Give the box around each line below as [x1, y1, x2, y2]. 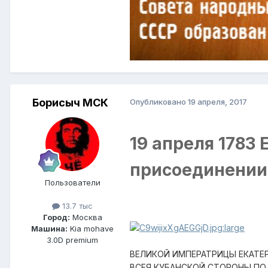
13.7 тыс [60, 200, 93, 211]
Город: [42, 212, 70, 222]
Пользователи [44, 177, 100, 187]
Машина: [31, 223, 68, 233]
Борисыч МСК [32, 96, 108, 109]
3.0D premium [47, 234, 98, 245]
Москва [69, 212, 102, 222]
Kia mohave [68, 223, 114, 233]
